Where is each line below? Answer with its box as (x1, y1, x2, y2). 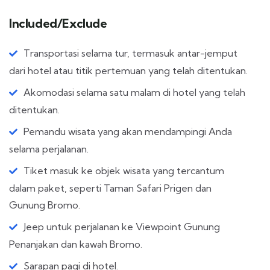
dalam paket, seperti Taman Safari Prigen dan (9, 181, 212, 194)
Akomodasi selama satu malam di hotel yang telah (24, 86, 245, 98)
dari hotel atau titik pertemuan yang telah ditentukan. (9, 64, 248, 77)
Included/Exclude (9, 15, 107, 31)
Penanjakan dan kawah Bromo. (9, 237, 142, 250)
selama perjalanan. (9, 142, 89, 155)
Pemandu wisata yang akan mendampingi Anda (24, 125, 232, 137)
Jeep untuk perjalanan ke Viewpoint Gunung (24, 220, 220, 233)
